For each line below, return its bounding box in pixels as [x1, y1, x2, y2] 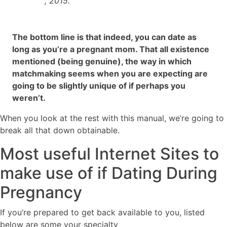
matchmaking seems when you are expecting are [12, 68, 208, 79]
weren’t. [12, 92, 46, 103]
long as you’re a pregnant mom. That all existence [12, 44, 209, 54]
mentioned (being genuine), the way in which [12, 56, 192, 66]
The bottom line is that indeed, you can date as [12, 31, 197, 42]
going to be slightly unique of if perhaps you [12, 80, 185, 91]
